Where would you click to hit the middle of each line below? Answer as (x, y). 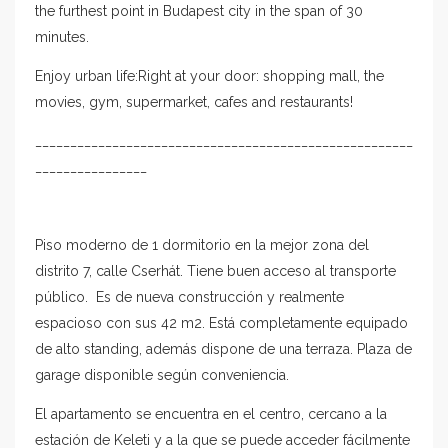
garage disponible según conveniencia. (162, 375)
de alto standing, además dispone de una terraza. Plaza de (223, 349)
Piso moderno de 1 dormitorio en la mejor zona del (202, 245)
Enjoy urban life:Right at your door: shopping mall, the (209, 76)
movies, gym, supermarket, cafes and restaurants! (194, 102)
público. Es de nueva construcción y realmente (189, 297)
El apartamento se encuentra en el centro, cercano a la (211, 414)
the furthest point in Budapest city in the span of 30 (199, 11)
